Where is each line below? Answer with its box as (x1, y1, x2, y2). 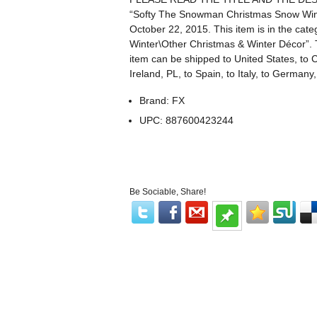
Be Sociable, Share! (129, 187, 206, 197)
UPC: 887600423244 (139, 115, 234, 126)
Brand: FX (139, 95, 185, 106)
